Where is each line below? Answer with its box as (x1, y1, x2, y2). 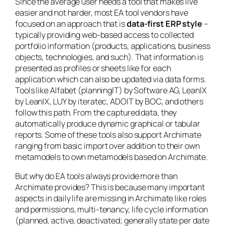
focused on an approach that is (15, 18, 127, 30)
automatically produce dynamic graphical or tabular (15, 118, 200, 130)
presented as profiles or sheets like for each (15, 63, 171, 74)
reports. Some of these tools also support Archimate (15, 129, 201, 141)
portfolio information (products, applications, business (15, 40, 210, 52)
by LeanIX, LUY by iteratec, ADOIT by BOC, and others (15, 96, 203, 107)
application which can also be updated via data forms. (15, 74, 206, 85)
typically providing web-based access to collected (15, 29, 194, 41)
